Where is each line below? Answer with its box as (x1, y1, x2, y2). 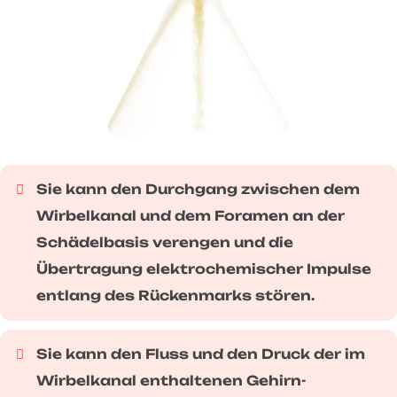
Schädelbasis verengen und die (36, 234, 293, 252)
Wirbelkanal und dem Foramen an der (36, 207, 345, 225)
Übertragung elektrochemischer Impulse (36, 261, 371, 278)
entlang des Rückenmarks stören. (36, 287, 315, 305)
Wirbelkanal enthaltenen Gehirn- (36, 372, 306, 390)
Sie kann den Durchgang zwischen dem (36, 181, 360, 198)
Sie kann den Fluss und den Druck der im (36, 346, 365, 363)
